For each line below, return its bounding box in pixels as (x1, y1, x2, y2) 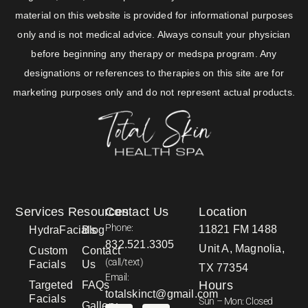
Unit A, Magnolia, (199, 243, 285, 255)
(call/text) (105, 256, 144, 268)
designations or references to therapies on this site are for (23, 67, 284, 79)
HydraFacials (29, 224, 96, 236)
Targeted (29, 279, 73, 291)
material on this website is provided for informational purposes (14, 10, 294, 21)
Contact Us (105, 205, 169, 219)
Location (199, 205, 247, 219)
